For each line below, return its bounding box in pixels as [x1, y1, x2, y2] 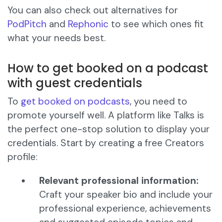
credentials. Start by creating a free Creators [7, 137, 204, 150]
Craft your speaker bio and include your [39, 188, 213, 201]
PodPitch [7, 18, 47, 31]
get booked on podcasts [21, 95, 130, 108]
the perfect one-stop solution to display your [7, 123, 210, 136]
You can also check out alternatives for [7, 4, 178, 17]
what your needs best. [7, 32, 106, 45]
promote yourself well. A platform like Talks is [7, 109, 204, 122]
